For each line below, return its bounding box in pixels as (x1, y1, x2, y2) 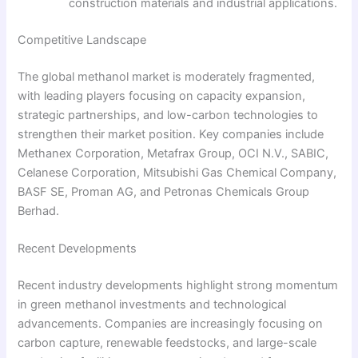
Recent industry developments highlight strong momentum (18, 278, 339, 293)
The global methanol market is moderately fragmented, (18, 69, 316, 84)
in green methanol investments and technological (18, 297, 287, 312)
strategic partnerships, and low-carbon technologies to (18, 107, 319, 122)
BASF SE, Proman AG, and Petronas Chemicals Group (18, 184, 310, 199)
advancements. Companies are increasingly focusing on (18, 316, 324, 332)
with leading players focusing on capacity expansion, (18, 88, 306, 103)
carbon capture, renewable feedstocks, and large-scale (18, 336, 317, 351)
